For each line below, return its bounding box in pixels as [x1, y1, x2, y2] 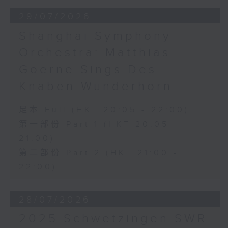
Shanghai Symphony [18, 28, 172, 43]
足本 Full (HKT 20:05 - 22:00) [18, 105, 189, 115]
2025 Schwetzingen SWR [18, 212, 207, 226]
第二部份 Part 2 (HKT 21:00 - [18, 148, 179, 158]
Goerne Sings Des [18, 62, 157, 77]
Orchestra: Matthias [18, 45, 170, 60]
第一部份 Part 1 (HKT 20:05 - [18, 119, 179, 129]
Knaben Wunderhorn [18, 79, 173, 94]
